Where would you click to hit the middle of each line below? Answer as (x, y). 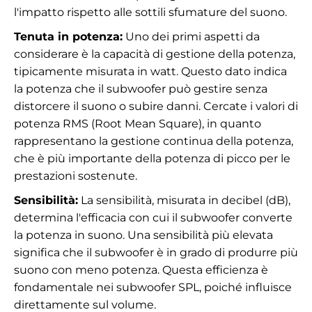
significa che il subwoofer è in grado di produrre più (156, 252)
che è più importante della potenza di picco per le (152, 158)
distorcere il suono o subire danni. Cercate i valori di (156, 106)
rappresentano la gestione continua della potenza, (154, 141)
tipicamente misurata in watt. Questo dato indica (150, 71)
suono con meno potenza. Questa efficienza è (141, 270)
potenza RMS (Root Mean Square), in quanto (138, 124)
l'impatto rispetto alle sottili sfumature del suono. (150, 12)
